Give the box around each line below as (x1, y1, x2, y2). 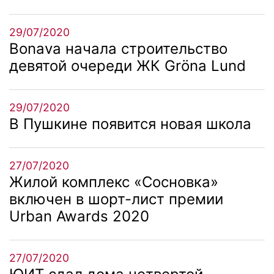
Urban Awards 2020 (9, 207, 149, 225)
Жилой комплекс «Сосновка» (9, 172, 218, 191)
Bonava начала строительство (9, 39, 228, 57)
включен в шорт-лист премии (9, 190, 223, 208)
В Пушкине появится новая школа (9, 114, 251, 133)
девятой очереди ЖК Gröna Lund (9, 56, 246, 75)
